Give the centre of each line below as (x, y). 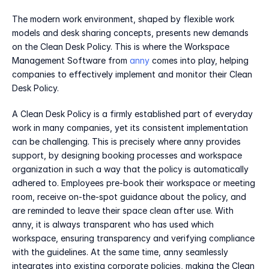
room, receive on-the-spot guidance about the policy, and (129, 197)
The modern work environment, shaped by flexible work (123, 19)
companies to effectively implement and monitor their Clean (132, 74)
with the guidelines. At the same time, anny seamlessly (120, 252)
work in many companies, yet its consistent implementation (130, 128)
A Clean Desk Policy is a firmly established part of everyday (132, 114)
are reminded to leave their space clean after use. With (123, 211)
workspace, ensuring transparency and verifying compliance (133, 238)
